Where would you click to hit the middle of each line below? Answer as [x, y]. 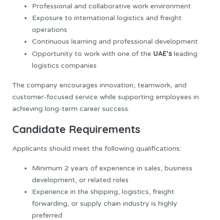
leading [186, 54]
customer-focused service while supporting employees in [106, 97]
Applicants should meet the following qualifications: [97, 148]
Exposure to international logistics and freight [107, 18]
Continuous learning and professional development [115, 42]
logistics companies [64, 66]
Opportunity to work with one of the [93, 54]
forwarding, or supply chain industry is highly [105, 203]
